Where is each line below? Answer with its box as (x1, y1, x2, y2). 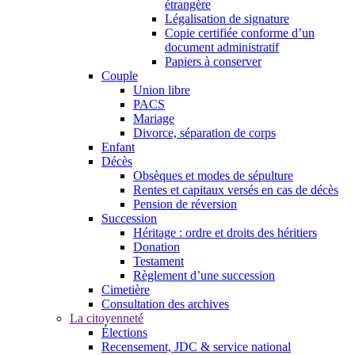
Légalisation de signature (165, 12, 289, 25)
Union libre (133, 83, 190, 97)
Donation (133, 240, 180, 254)
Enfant (101, 140, 135, 154)
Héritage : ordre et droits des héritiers (133, 226, 317, 239)
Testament (133, 254, 184, 268)
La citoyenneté (70, 311, 143, 325)
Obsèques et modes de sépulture (133, 169, 293, 182)
